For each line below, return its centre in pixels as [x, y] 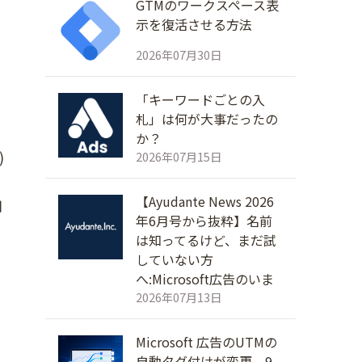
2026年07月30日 [179, 55]
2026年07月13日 [179, 297]
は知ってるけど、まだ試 [206, 240]
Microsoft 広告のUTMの [206, 342]
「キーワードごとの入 [200, 99]
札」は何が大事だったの [207, 119]
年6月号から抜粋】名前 [204, 221]
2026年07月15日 [179, 156]
